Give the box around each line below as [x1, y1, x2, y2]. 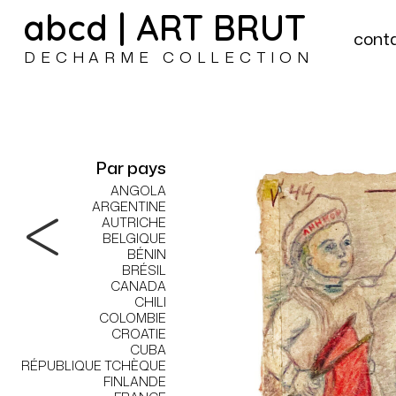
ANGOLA [110, 181, 166, 200]
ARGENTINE [91, 197, 166, 216]
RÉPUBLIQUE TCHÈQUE [20, 356, 166, 375]
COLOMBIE [98, 308, 166, 327]
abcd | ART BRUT [22, 5, 306, 49]
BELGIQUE [102, 229, 166, 247]
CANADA [110, 277, 166, 295]
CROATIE [110, 324, 166, 343]
